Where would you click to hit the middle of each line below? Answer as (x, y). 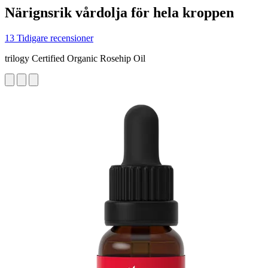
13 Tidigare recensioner (49, 38)
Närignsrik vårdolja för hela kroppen (119, 12)
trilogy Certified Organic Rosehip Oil (75, 58)
